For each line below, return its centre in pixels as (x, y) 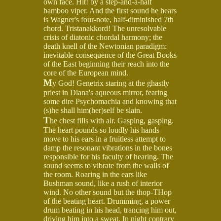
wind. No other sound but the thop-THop (108, 192)
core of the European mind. (86, 73)
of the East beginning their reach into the (106, 64)
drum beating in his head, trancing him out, (110, 210)
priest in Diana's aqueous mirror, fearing (105, 92)
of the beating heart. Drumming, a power (107, 201)
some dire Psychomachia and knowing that (110, 101)
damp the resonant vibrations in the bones (108, 147)
